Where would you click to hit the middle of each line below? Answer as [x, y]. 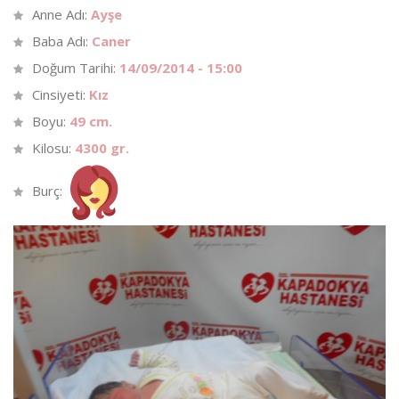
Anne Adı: [61, 14]
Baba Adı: [62, 41]
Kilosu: [53, 147]
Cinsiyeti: [61, 94]
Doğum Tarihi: [76, 67]
